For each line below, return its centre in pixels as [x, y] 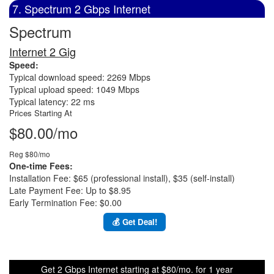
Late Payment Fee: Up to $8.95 [70, 190]
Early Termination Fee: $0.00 [65, 202]
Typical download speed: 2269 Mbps [80, 77]
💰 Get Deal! [135, 222]
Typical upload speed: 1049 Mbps [74, 89]
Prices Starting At [41, 113]
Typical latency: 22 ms [52, 102]
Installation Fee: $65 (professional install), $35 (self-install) [122, 178]
